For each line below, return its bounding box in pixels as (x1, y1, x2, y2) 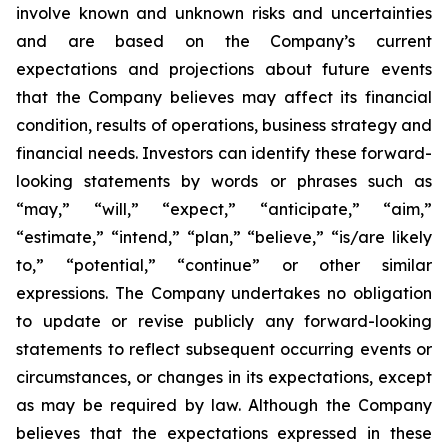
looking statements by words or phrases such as (16, 171, 432, 191)
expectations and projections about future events (16, 59, 432, 79)
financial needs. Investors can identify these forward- (16, 143, 432, 163)
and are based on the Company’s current (16, 31, 432, 51)
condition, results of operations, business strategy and (16, 115, 432, 135)
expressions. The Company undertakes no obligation (16, 283, 432, 303)
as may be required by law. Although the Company (16, 395, 432, 415)
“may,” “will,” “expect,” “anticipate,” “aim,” (16, 199, 432, 219)
